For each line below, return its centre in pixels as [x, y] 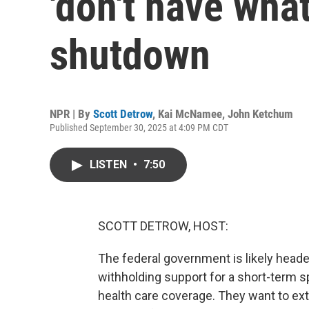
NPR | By [71, 114]
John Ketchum [260, 114]
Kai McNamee [190, 114]
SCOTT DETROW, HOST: [163, 226]
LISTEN [110, 165]
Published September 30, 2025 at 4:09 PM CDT [139, 128]
